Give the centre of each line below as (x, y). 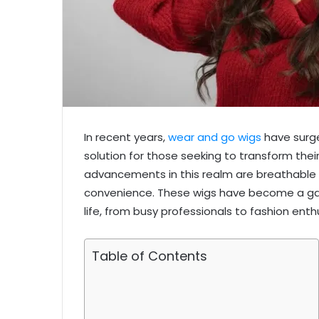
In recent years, (126, 137)
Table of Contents (150, 256)
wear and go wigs (215, 137)
